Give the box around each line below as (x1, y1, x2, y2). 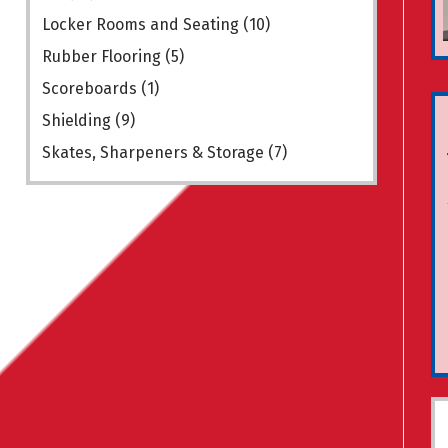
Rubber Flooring (42, 47, 161, 67)
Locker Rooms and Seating (42, 15, 239, 35)
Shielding (42, 111, 111, 131)
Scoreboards (42, 79, 137, 99)
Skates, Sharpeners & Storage (42, 143, 264, 163)
